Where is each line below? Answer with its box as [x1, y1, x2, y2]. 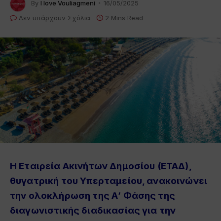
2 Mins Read [105, 13, 143, 22]
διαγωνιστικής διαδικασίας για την [10, 204, 176, 216]
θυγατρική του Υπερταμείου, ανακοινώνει [10, 175, 208, 186]
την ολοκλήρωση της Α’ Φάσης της [10, 189, 175, 201]
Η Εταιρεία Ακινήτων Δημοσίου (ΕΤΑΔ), [10, 160, 191, 172]
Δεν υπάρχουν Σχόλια [19, 13, 90, 22]
